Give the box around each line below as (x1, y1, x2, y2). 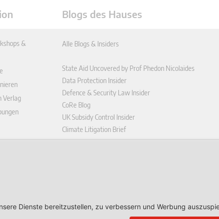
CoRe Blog (62, 101, 90, 109)
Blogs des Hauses (62, 8, 142, 21)
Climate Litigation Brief (62, 125, 126, 134)
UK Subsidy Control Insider (62, 113, 135, 122)
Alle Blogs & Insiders (62, 40, 119, 48)
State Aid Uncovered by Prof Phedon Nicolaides (62, 64, 195, 73)
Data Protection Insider (62, 76, 127, 85)
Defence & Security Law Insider (62, 88, 150, 97)
